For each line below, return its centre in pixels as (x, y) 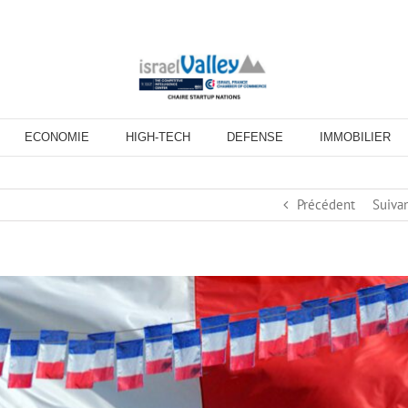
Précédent (326, 205)
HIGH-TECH (158, 138)
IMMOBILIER (355, 138)
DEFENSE (255, 138)
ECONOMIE (57, 138)
